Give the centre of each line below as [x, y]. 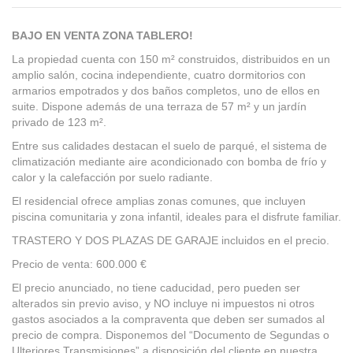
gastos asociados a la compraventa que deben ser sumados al [168, 319]
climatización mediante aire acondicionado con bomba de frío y [169, 162]
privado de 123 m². [59, 122]
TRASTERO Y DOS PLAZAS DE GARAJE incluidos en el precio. [171, 240]
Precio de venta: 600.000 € [79, 264]
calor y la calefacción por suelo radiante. [112, 177]
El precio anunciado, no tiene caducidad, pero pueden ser [156, 288]
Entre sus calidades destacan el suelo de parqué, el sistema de [169, 146]
